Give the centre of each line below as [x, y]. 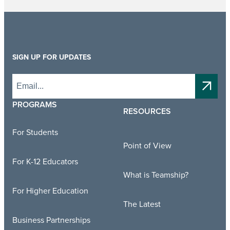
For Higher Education [50, 190]
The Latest [142, 204]
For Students [35, 132]
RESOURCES [147, 111]
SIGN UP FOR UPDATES [52, 57]
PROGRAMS [35, 104]
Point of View [147, 146]
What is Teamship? [156, 175]
